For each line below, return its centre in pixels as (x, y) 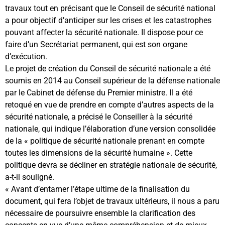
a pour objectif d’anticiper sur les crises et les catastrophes (108, 20)
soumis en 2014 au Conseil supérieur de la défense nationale (113, 80)
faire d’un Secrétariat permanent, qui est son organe (96, 44)
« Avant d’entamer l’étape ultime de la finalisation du (97, 189)
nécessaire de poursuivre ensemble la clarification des (100, 213)
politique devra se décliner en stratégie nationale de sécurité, (111, 165)
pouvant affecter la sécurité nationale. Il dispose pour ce (104, 32)
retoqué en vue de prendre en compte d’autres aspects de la (109, 104)
